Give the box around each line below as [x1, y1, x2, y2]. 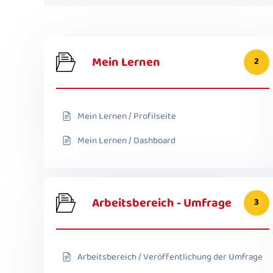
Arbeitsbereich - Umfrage [92, 193, 232, 213]
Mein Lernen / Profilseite [77, 108, 176, 124]
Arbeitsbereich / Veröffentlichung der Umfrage [77, 249, 263, 264]
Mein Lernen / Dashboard [77, 133, 175, 148]
